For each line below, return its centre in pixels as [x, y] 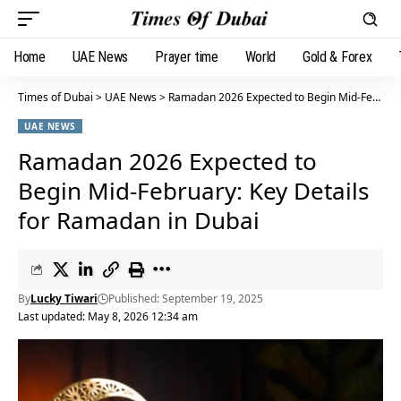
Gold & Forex [337, 57]
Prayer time [187, 57]
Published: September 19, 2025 [186, 299]
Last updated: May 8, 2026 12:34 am [108, 316]
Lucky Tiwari [64, 299]
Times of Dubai [55, 97]
